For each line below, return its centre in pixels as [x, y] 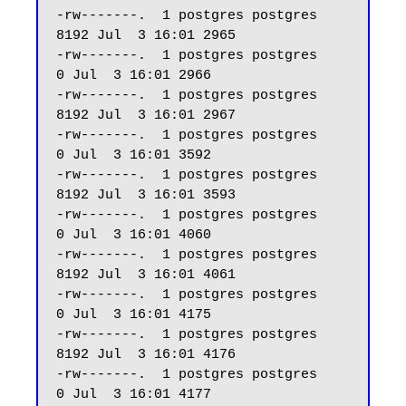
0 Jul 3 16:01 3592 [134, 155]
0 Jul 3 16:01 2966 [134, 76]
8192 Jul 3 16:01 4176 [146, 355]
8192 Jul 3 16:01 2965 [146, 36]
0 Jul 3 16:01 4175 [134, 315]
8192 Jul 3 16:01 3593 [146, 195]
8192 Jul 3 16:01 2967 [146, 116]
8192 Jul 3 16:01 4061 [146, 275]
